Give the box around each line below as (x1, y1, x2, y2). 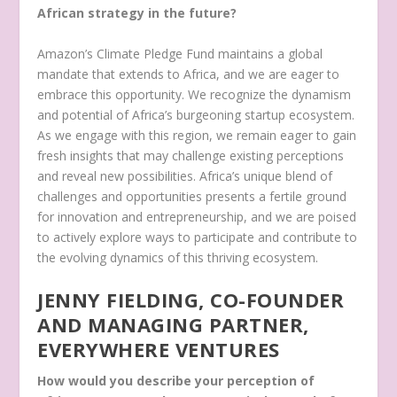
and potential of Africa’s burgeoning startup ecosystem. (37, 105, 355, 123)
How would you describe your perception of (37, 372, 315, 390)
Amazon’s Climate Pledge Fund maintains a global (37, 44, 323, 62)
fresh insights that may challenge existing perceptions (37, 146, 345, 164)
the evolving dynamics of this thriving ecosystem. (37, 248, 323, 266)
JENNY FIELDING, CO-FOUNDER (37, 286, 345, 314)
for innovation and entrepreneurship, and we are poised (37, 207, 357, 225)
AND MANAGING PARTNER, (37, 311, 309, 339)
